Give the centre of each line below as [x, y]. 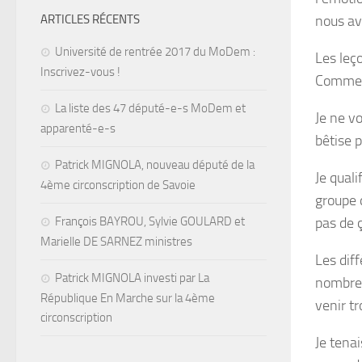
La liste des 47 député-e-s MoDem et [150, 108]
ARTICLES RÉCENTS [90, 19]
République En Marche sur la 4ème [128, 298]
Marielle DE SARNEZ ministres [116, 242]
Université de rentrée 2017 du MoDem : [155, 52]
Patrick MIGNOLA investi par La [132, 278]
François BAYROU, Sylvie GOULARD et [150, 221]
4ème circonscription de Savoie [118, 185]
